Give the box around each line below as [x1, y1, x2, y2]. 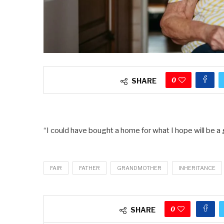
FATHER [79, 164, 100, 171]
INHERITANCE [178, 164, 215, 171]
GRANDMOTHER [117, 164, 161, 171]
